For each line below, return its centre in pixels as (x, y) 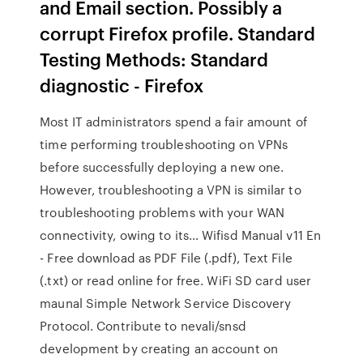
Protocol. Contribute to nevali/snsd (143, 326)
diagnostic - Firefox (122, 85)
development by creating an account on (159, 348)
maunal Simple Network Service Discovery (166, 303)
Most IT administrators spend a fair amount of (173, 122)
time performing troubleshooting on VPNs (164, 144)
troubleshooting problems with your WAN (162, 212)
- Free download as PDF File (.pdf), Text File (166, 258)
